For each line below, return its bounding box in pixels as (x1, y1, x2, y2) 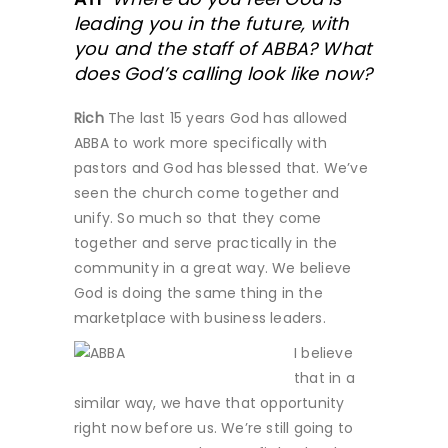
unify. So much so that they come (74, 207, 322, 228)
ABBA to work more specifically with (74, 132, 327, 153)
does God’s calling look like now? (74, 60, 373, 86)
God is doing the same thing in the (74, 282, 323, 303)
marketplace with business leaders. (74, 307, 326, 328)
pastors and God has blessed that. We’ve (74, 157, 368, 178)
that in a (294, 367, 355, 388)
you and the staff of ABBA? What (74, 35, 373, 61)
